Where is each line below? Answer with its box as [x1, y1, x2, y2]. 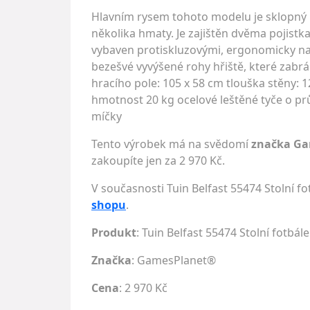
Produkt [91, 225, 136, 240]
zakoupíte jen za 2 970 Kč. [91, 153, 225, 168]
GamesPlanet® [137, 253, 216, 268]
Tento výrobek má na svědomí [91, 136, 251, 152]
